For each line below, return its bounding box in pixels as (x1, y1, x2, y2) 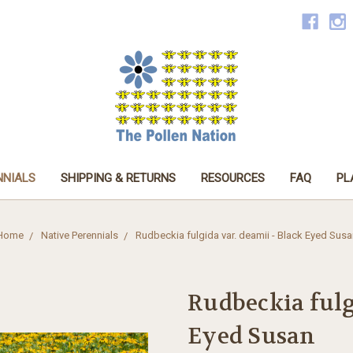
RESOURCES (200, 170, 265, 185)
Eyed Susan (188, 321, 316, 351)
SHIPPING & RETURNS (60, 170, 176, 185)
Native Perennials (40, 229, 118, 241)
